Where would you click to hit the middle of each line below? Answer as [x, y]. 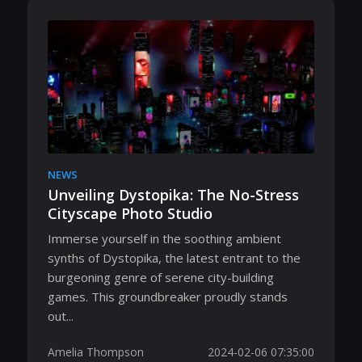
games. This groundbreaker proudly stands [168, 297]
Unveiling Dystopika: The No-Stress [173, 194]
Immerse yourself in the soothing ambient [164, 238]
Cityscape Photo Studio [130, 213]
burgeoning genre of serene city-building [161, 277]
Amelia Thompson [96, 352]
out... [61, 316]
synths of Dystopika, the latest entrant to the [174, 258]
